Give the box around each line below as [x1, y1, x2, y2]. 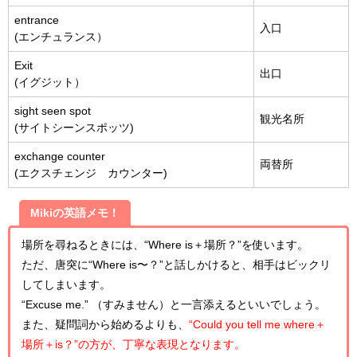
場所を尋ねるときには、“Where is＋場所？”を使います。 [22, 238, 308, 250]
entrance [14, 14, 59, 25]
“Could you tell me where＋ [189, 318, 326, 330]
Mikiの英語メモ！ [30, 206, 120, 218]
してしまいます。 [22, 278, 111, 290]
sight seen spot [14, 104, 91, 116]
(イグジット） [14, 76, 85, 88]
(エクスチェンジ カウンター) [14, 167, 167, 178]
